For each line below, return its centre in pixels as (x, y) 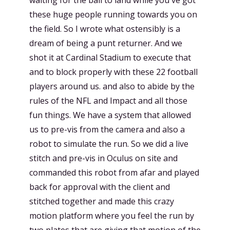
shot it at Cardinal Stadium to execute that (110, 57)
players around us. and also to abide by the (112, 86)
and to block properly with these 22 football (113, 72)
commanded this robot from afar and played (114, 172)
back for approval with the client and (100, 187)
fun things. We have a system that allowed (110, 115)
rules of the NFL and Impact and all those (108, 100)
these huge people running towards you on (113, 14)
